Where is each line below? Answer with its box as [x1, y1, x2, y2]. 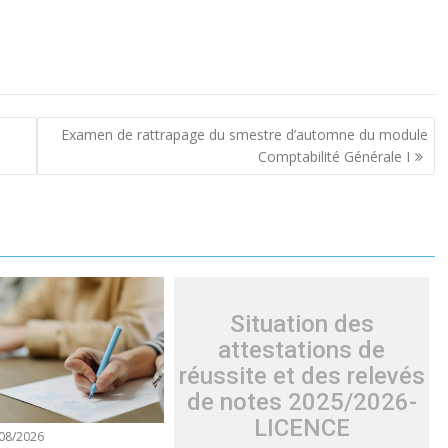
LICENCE [253, 414, 350, 443]
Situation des [229, 310, 374, 339]
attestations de [218, 336, 386, 365]
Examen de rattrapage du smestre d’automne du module [60, 125, 428, 145]
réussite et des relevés [178, 362, 425, 391]
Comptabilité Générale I [257, 147, 410, 167]
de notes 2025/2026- [186, 388, 417, 417]
